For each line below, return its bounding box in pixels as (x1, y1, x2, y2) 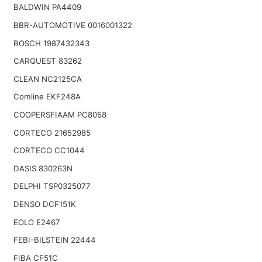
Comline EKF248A (13, 92, 81, 102)
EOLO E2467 (13, 217, 60, 227)
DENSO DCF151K (13, 199, 76, 209)
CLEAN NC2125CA (13, 74, 82, 84)
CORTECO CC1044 (13, 146, 85, 156)
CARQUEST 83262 (13, 56, 82, 66)
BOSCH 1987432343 (13, 38, 89, 48)
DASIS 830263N (13, 163, 73, 173)
